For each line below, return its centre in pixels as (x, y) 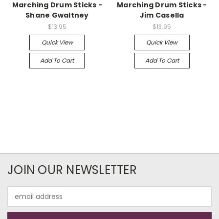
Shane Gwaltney (57, 15)
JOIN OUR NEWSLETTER (72, 170)
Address (21, 201)
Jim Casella (162, 15)
